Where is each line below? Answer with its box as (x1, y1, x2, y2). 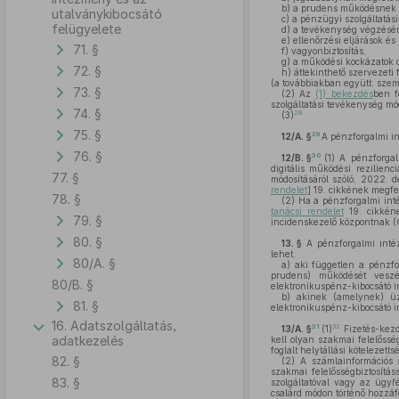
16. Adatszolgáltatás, (52, 318, 176, 333)
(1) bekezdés (315, 88, 373, 99)
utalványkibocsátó (52, 6, 162, 21)
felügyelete (52, 21, 121, 37)
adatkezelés (52, 333, 124, 348)
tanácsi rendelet (270, 206, 345, 216)
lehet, (270, 248, 296, 259)
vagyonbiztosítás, (288, 45, 366, 56)
